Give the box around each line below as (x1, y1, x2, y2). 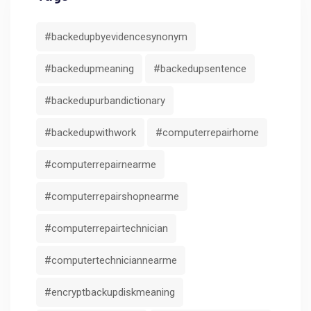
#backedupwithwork (44, 126, 136, 139)
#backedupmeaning (44, 62, 134, 75)
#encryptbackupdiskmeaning (44, 285, 175, 299)
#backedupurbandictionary (44, 94, 165, 107)
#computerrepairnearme (44, 158, 156, 171)
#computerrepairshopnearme (44, 190, 179, 203)
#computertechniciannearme (44, 253, 177, 267)
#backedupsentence (153, 62, 246, 75)
